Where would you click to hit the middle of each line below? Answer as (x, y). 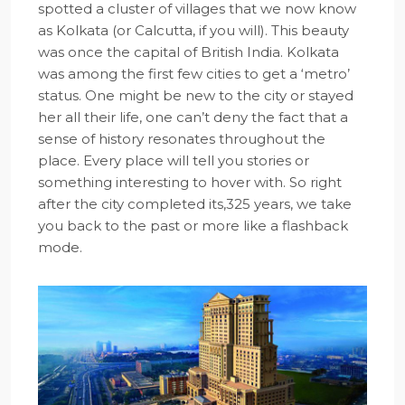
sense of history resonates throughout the (182, 139)
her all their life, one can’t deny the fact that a (193, 117)
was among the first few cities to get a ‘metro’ (194, 74)
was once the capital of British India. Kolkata (188, 52)
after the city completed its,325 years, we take (195, 204)
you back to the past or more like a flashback (193, 226)
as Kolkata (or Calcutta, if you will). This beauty (193, 30)
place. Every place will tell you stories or (174, 160)
